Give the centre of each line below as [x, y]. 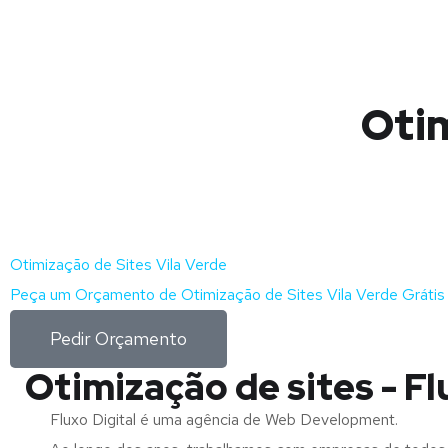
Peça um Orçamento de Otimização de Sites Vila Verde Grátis [227, 294]
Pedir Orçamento [118, 338]
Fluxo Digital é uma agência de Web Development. [224, 419]
